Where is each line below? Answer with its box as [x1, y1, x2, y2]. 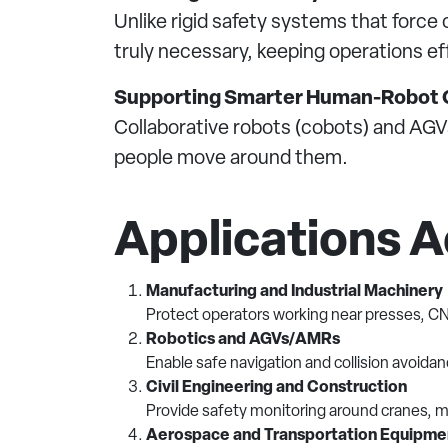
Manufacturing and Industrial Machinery [146, 284, 443, 300]
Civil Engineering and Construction [146, 380, 407, 396]
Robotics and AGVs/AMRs [146, 332, 340, 348]
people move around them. [114, 149, 348, 169]
